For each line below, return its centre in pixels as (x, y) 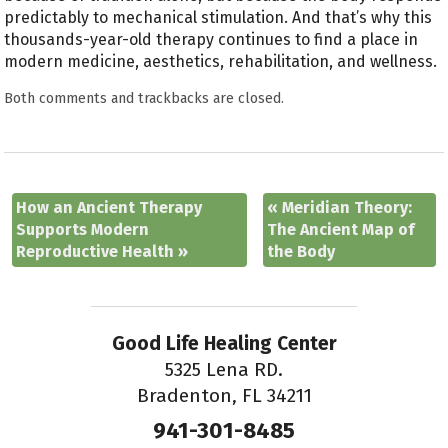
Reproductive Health (97, 252)
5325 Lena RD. (224, 369)
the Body (301, 252)
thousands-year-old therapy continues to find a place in (211, 39)
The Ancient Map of (341, 230)
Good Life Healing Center (224, 343)
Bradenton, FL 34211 (224, 395)
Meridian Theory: (345, 208)
